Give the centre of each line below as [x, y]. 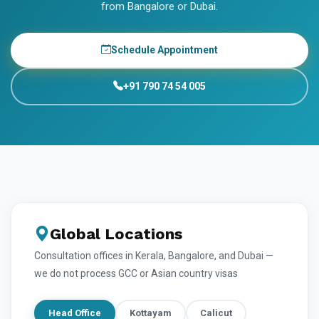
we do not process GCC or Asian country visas [136, 273]
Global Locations [116, 234]
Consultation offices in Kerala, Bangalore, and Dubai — [154, 255]
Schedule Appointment [164, 49]
